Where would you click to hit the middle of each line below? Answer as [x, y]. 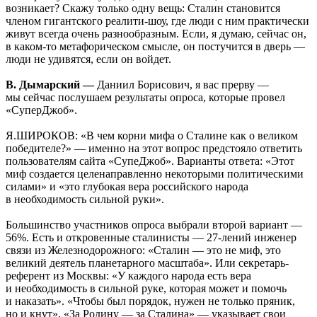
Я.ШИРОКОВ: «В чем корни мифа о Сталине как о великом [152, 136]
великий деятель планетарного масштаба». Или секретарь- [147, 263]
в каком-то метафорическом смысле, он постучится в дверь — [155, 47]
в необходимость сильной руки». [85, 200]
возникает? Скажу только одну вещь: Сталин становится [143, 8]
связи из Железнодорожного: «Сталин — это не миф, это [143, 250]
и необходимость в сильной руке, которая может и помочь [146, 289]
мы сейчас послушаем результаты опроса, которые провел [145, 98]
